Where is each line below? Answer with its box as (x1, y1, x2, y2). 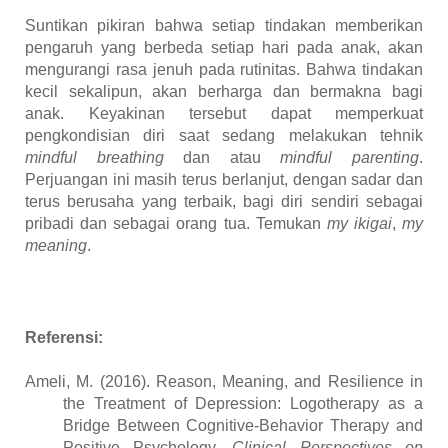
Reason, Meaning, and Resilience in (155, 373, 424, 391)
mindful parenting (280, 149, 420, 167)
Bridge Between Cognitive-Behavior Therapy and (62, 417, 423, 435)
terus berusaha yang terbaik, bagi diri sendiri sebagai (25, 193, 423, 211)
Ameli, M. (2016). (25, 373, 156, 391)
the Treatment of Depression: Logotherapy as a (62, 395, 423, 413)
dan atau (163, 149, 281, 167)
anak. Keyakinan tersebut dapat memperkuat (25, 105, 423, 123)
